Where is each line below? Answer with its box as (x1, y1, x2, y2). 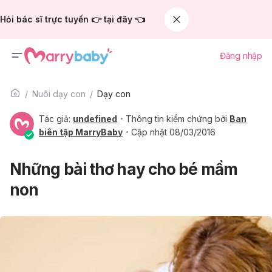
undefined (73, 114, 117, 124)
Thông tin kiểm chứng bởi (126, 114, 230, 124)
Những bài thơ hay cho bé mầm (10, 160, 237, 178)
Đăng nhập (219, 50, 262, 61)
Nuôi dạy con (32, 89, 86, 99)
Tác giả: (39, 114, 73, 124)
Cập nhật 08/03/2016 (131, 127, 216, 137)
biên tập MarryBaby (39, 127, 123, 137)
